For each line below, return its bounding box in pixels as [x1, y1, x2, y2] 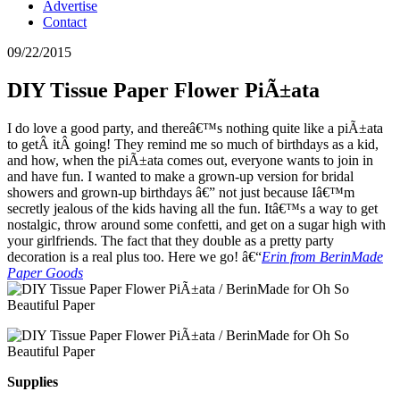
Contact [43, 13, 87, 29]
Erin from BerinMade [262, 248, 383, 264]
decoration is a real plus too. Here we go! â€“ [7, 248, 262, 264]
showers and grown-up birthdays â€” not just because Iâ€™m [7, 184, 354, 200]
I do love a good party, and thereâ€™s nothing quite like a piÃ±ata [7, 120, 383, 136]
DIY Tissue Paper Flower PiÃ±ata [7, 78, 320, 102]
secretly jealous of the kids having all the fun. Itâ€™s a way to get [7, 200, 378, 216]
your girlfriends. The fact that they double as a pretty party [7, 232, 334, 248]
